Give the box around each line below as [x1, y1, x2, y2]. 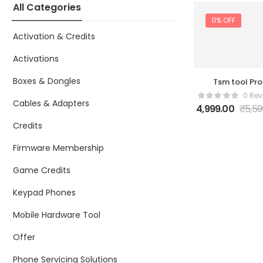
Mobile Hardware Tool [13, 209, 100, 221]
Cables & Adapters [13, 97, 89, 109]
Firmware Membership [13, 142, 104, 154]
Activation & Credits [13, 31, 95, 42]
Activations [13, 53, 59, 65]
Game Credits [13, 164, 70, 176]
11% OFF [211, 15, 235, 25]
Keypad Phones [13, 187, 76, 198]
